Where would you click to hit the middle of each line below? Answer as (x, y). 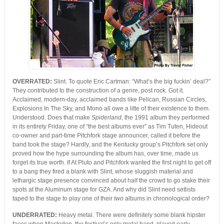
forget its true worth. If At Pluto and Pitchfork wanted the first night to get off (111, 163)
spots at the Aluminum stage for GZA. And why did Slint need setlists (104, 190)
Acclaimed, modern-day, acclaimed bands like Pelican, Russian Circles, (109, 100)
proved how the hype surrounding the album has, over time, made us (105, 154)
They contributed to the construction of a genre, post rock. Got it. (98, 91)
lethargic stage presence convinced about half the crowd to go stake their (111, 181)
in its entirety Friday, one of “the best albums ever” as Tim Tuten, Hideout (110, 127)
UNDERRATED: (34, 215)
